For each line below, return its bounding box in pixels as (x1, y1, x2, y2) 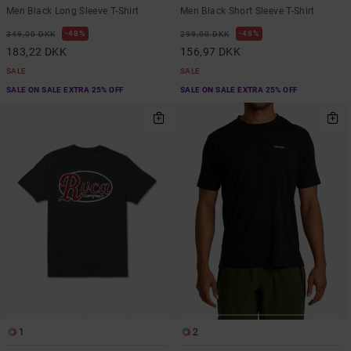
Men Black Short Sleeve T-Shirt (180, 5, 315, 16)
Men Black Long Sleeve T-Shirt (6, 5, 139, 16)
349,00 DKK (6, 29, 56, 38)
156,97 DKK (180, 45, 241, 58)
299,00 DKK (180, 29, 230, 38)
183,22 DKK (6, 45, 67, 58)
